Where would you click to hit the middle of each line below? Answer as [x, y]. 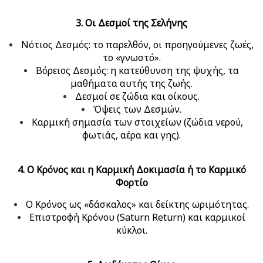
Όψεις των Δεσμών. [137, 109]
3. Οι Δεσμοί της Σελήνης [131, 23]
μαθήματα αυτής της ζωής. [131, 84]
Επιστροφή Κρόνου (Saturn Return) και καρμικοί [137, 218]
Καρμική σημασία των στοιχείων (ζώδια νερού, [137, 122]
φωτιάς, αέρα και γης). [131, 135]
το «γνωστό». [131, 58]
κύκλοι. [131, 230]
